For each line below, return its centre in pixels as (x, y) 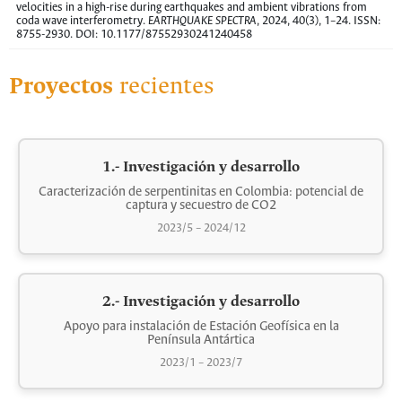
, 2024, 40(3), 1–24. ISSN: (319, 21)
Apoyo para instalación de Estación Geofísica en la (201, 327)
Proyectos (61, 87)
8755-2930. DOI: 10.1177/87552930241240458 (134, 35)
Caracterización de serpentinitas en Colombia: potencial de (201, 192)
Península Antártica (201, 340)
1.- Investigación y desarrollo (201, 167)
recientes (164, 87)
